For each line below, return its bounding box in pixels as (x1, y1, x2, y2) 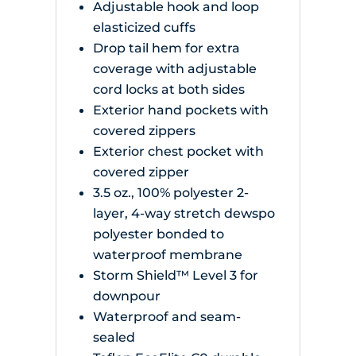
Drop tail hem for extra (92, 40, 240, 56)
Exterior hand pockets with (92, 102, 269, 118)
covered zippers (92, 122, 195, 139)
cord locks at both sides (92, 81, 245, 98)
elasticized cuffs (92, 19, 195, 36)
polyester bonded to (92, 226, 224, 242)
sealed (92, 329, 135, 346)
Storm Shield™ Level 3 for (92, 267, 258, 284)
